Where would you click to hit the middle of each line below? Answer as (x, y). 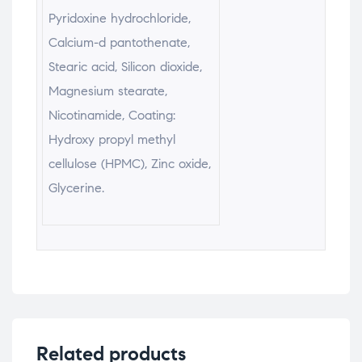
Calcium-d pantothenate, (119, 43)
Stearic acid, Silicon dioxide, (125, 67)
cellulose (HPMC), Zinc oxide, (129, 164)
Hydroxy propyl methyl (112, 140)
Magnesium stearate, (107, 91)
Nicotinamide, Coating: (112, 116)
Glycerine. (76, 188)
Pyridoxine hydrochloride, (119, 19)
